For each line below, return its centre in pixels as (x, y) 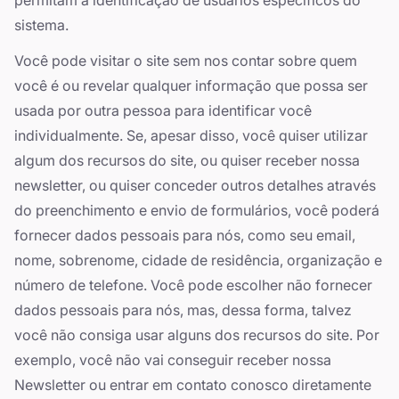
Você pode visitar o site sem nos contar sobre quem (186, 61)
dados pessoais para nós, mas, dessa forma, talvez (183, 310)
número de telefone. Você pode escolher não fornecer (193, 285)
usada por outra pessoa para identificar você (163, 110)
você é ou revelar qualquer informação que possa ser (191, 85)
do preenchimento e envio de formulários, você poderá (197, 210)
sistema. (41, 25)
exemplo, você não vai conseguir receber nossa (173, 360)
